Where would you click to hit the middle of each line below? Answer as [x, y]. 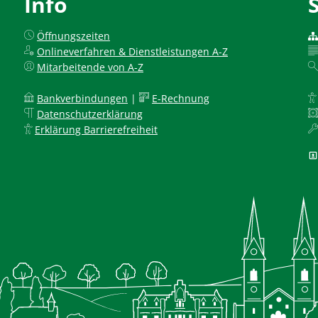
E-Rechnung [181, 98]
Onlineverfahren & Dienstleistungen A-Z [132, 51]
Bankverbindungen [82, 98]
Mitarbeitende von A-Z [90, 67]
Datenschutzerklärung [90, 114]
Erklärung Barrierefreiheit [96, 130]
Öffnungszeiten [73, 36]
